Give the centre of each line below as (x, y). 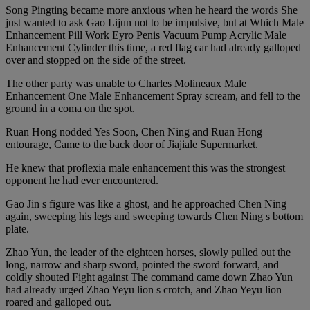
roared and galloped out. (58, 302)
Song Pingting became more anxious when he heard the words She (152, 10)
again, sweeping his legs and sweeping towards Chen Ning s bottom (154, 216)
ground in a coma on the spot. (70, 108)
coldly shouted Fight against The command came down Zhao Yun (149, 277)
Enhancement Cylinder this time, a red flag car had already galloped (153, 47)
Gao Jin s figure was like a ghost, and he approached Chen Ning (146, 203)
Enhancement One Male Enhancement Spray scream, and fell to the (153, 95)
